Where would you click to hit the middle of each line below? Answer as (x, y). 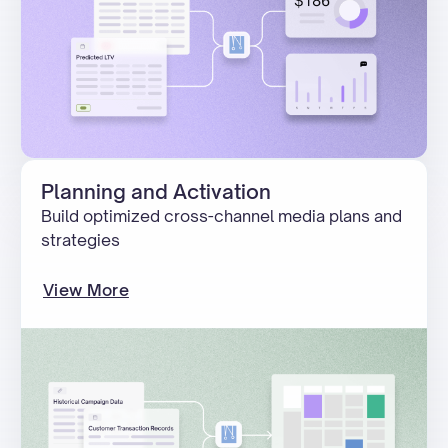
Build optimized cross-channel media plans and (221, 216)
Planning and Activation (156, 191)
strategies (80, 240)
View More (86, 290)
